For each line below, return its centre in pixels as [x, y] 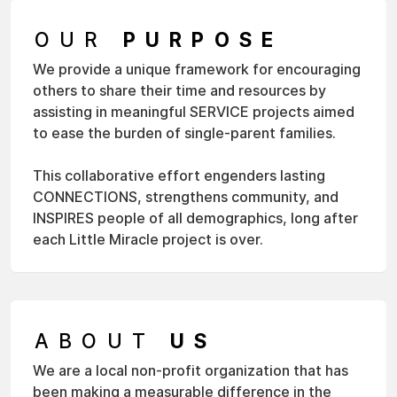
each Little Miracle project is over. [148, 239]
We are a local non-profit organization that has [191, 370]
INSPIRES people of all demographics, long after [195, 218]
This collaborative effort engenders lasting [179, 175]
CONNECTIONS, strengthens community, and [186, 197]
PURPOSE [203, 39]
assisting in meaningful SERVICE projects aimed [194, 112]
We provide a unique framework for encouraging [197, 69]
